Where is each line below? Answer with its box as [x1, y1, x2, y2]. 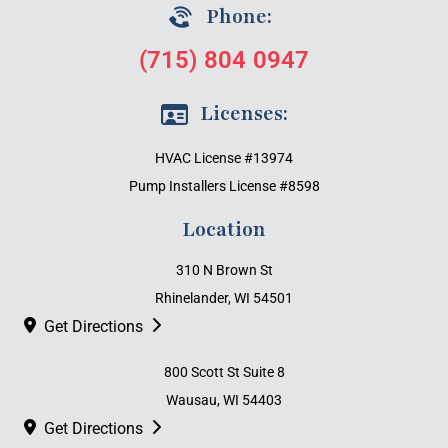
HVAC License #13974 [155, 150, 293, 167]
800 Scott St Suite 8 [163, 364, 285, 381]
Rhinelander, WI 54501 [155, 290, 293, 307]
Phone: [205, 4, 272, 31]
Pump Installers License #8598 [128, 178, 320, 195]
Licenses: [199, 101, 288, 128]
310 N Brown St [175, 262, 273, 279]
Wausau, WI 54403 [166, 392, 282, 409]
